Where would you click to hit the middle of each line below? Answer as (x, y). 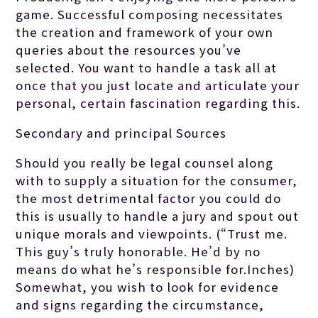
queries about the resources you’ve (129, 50)
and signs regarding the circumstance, (140, 304)
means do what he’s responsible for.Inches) (155, 269)
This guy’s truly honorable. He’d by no (138, 251)
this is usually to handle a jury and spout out (158, 215)
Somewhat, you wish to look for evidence (148, 286)
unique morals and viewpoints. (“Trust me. (152, 233)
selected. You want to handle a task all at (147, 68)
